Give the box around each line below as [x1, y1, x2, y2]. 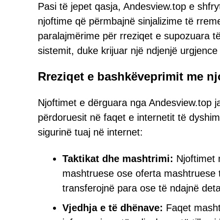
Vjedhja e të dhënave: [62, 202, 163, 213]
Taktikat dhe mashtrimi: [62, 153, 173, 164]
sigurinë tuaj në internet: [38, 127, 143, 137]
